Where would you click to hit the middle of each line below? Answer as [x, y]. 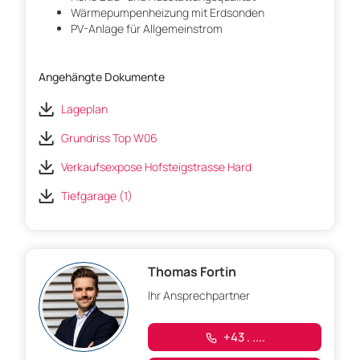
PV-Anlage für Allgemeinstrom [147, 29]
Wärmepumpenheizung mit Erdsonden [168, 13]
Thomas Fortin [192, 272]
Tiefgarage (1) [97, 196]
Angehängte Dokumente [102, 77]
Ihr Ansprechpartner [199, 296]
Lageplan [84, 109]
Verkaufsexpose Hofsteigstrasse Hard [156, 167]
